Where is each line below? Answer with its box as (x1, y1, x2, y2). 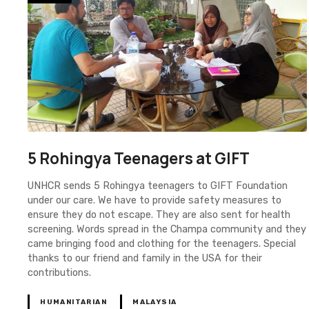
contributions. (28, 266, 91, 279)
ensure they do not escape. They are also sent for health (28, 208, 290, 221)
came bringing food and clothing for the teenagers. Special (28, 237, 296, 250)
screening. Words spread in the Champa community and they (28, 223, 306, 235)
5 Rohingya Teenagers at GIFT (28, 148, 250, 170)
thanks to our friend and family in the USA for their (28, 252, 262, 264)
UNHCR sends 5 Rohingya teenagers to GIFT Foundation (28, 179, 288, 192)
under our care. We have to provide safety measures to (28, 194, 281, 206)
